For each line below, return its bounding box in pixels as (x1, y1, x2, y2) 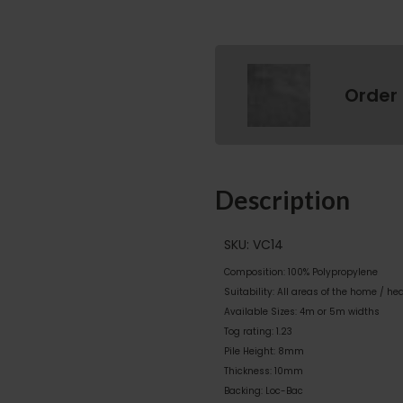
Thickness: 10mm (224, 363, 303, 378)
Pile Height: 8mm (224, 344, 304, 358)
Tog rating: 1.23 (224, 324, 292, 338)
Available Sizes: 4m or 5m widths (224, 304, 380, 318)
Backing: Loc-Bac (224, 383, 303, 398)
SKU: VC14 (224, 235, 283, 254)
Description (215, 184, 350, 216)
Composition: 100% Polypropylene (224, 264, 378, 279)
